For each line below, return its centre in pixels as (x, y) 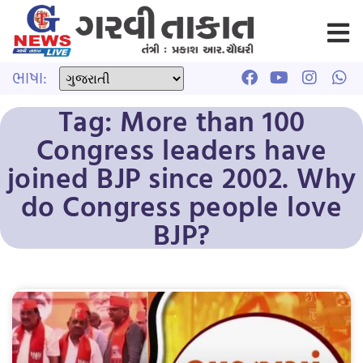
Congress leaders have (181, 149)
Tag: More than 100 (181, 120)
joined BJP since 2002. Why (181, 177)
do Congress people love (181, 205)
